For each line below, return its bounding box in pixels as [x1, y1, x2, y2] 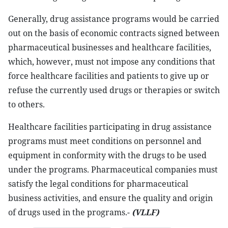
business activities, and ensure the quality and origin [8, 192, 213, 204]
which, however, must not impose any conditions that [8, 56, 215, 67]
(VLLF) [132, 207, 159, 218]
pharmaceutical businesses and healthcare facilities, [8, 42, 211, 53]
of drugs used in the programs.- [8, 207, 132, 218]
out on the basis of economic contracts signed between [8, 27, 219, 39]
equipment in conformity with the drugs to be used [8, 150, 207, 161]
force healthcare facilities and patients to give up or [8, 70, 209, 81]
